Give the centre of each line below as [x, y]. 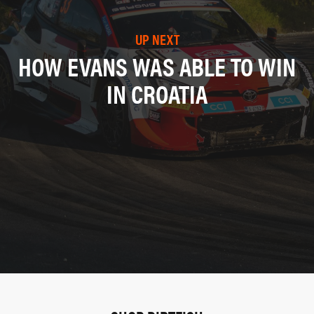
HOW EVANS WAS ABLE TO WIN [157, 66]
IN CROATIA [157, 94]
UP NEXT [157, 39]
